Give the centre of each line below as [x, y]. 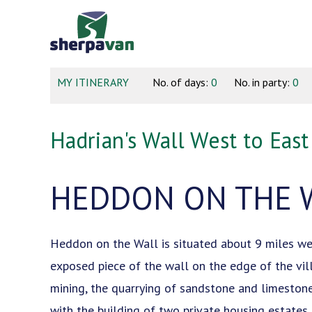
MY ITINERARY [93, 82]
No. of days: [182, 82]
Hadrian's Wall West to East [179, 140]
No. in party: [263, 82]
